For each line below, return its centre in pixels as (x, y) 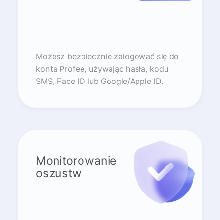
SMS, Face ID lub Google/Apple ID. (99, 81)
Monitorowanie (76, 161)
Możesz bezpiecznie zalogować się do (107, 56)
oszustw (58, 173)
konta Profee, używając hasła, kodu (102, 69)
